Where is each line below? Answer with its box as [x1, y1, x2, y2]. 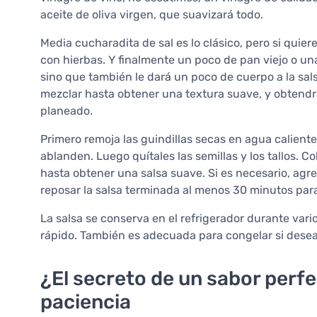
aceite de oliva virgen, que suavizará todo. [40, 8, 263, 22]
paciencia [40, 290, 131, 314]
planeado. [40, 104, 93, 118]
